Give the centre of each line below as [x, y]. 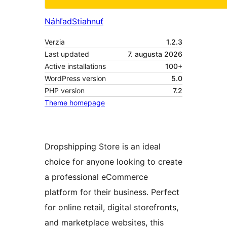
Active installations [75, 66]
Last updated [67, 54]
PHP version [65, 91]
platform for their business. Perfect [112, 192]
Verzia [55, 42]
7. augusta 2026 [155, 54]
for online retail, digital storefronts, [111, 207]
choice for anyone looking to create [113, 162]
